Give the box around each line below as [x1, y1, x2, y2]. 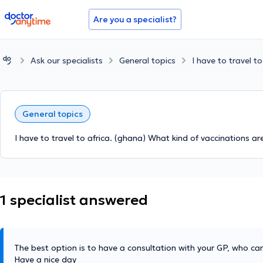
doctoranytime [4, 11, 70, 22]
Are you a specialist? [93, 14, 177, 25]
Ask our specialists [31, 55, 103, 66]
